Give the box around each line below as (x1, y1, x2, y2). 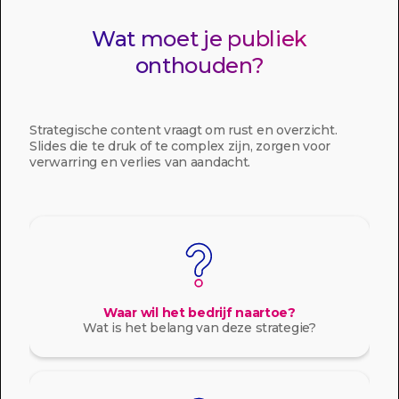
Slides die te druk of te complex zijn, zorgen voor (29, 138, 331, 154)
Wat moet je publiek (92, 26, 307, 52)
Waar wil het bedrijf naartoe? (103, 305, 296, 321)
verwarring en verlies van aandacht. (29, 154, 251, 170)
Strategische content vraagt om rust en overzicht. (29, 122, 338, 138)
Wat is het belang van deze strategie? (83, 320, 316, 336)
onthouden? (134, 53, 265, 78)
